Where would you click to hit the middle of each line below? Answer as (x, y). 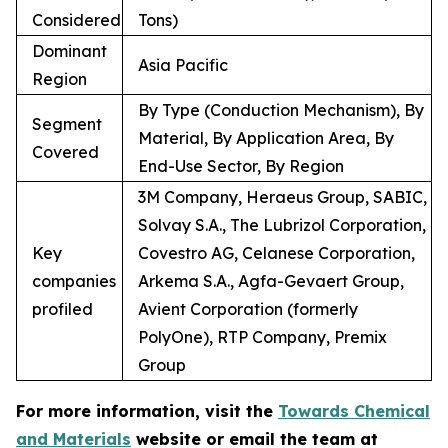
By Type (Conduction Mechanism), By (281, 109)
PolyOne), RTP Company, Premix (262, 336)
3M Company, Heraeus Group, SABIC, (282, 196)
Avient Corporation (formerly (248, 308)
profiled (62, 308)
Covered (65, 151)
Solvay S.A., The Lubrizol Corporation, (282, 224)
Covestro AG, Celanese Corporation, (276, 252)
